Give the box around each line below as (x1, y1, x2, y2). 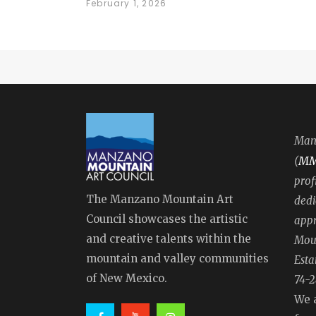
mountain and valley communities (86, 252, 269, 265)
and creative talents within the (86, 232, 251, 245)
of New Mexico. (86, 272, 167, 285)
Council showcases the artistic (86, 212, 248, 226)
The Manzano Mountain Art (86, 193, 233, 206)
